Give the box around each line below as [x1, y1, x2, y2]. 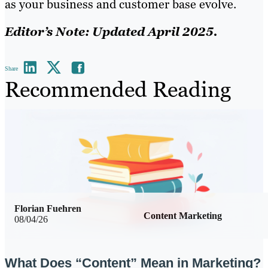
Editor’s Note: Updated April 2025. [5, 24, 218, 40]
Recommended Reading [5, 75, 231, 104]
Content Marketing [144, 210, 222, 221]
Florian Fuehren [14, 203, 81, 214]
